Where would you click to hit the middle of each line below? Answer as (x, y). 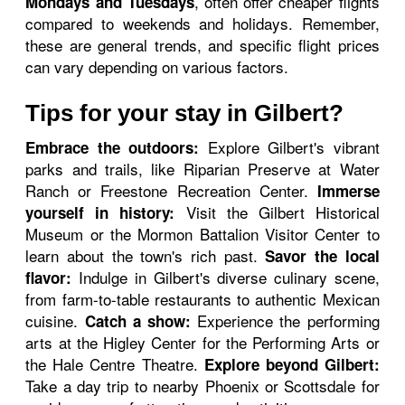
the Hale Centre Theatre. (115, 364)
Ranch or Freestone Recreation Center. (171, 190)
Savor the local (322, 256)
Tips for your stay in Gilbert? (185, 113)
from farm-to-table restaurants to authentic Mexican (202, 299)
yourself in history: (100, 212)
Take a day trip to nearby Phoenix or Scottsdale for (202, 386)
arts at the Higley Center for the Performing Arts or (202, 342)
